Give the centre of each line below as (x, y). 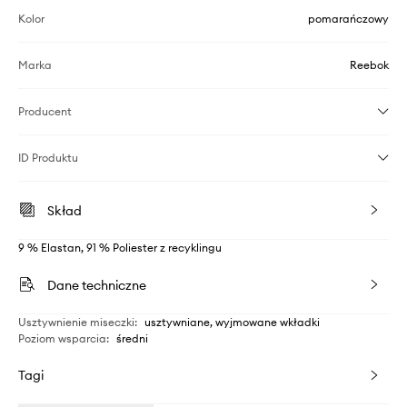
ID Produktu (48, 157)
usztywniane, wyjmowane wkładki (232, 322)
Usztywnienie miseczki (76, 322)
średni (132, 338)
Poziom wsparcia (62, 338)
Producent (45, 111)
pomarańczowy (348, 18)
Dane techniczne (97, 285)
